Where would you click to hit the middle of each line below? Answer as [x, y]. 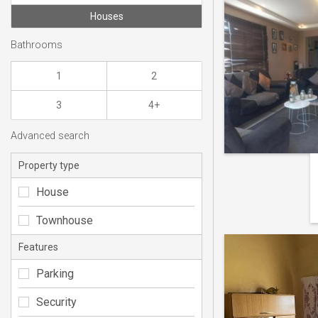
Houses [106, 17]
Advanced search [50, 136]
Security [56, 302]
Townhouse [65, 220]
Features [38, 247]
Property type [49, 165]
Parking [55, 273]
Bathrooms [37, 45]
